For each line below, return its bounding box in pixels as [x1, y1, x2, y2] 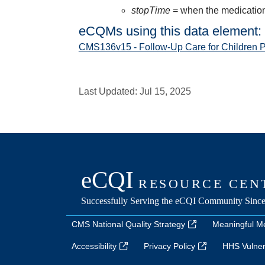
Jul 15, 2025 [139, 86, 191, 96]
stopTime [131, 5, 173, 16]
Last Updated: [78, 86, 140, 96]
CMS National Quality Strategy [72, 219, 186, 229]
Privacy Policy [144, 241, 196, 251]
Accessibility [72, 241, 117, 251]
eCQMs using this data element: [78, 23, 261, 38]
